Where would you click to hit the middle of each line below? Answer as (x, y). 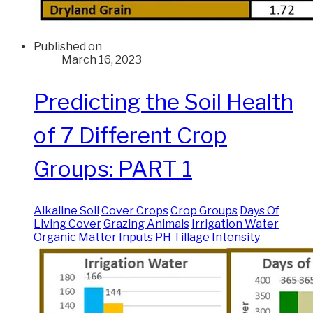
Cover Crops (135, 211)
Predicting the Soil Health (163, 101)
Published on (68, 47)
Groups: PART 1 (113, 168)
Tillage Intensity (217, 238)
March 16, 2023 (102, 60)
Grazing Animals (146, 224)
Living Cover (67, 224)
